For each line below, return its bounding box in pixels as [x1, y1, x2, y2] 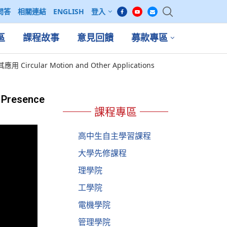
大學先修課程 [78, 147, 127, 159]
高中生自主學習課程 [78, 130, 151, 141]
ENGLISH [53, 7, 84, 16]
